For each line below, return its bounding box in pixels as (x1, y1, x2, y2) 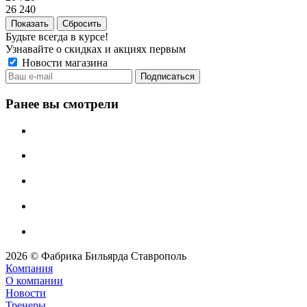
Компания (5, 262, 53, 275)
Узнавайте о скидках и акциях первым (5, 43, 186, 56)
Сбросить (62, 19, 101, 29)
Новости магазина (19, 57, 108, 69)
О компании (5, 275, 63, 287)
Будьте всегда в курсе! (5, 31, 108, 43)
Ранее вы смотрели (5, 97, 119, 112)
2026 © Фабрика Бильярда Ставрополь (5, 250, 186, 262)
